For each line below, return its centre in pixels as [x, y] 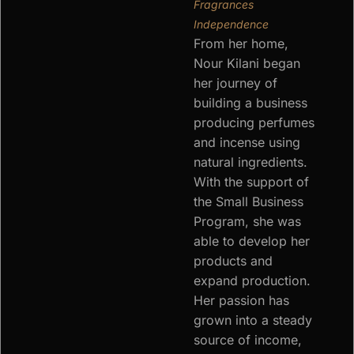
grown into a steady [253, 320]
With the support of [251, 182]
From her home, [241, 44]
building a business [250, 103]
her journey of [235, 83]
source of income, [248, 340]
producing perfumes [254, 123]
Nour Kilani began [247, 64]
